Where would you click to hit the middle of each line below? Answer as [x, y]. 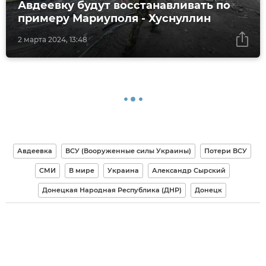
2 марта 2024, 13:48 [53, 40]
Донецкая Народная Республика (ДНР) [112, 190]
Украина [123, 171]
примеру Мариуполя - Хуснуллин [114, 19]
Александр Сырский [189, 171]
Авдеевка [35, 151]
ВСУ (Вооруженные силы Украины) [128, 151]
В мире [81, 171]
